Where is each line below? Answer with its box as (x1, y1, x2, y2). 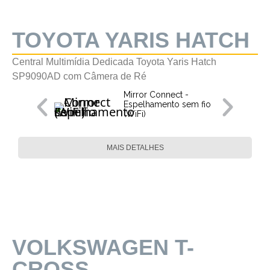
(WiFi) (124, 109, 146, 119)
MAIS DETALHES (106, 143, 164, 152)
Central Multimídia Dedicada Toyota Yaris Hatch (12, 57, 216, 67)
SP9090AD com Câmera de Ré (12, 71, 146, 81)
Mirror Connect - (124, 90, 189, 99)
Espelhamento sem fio (124, 99, 211, 109)
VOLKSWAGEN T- (12, 235, 194, 260)
